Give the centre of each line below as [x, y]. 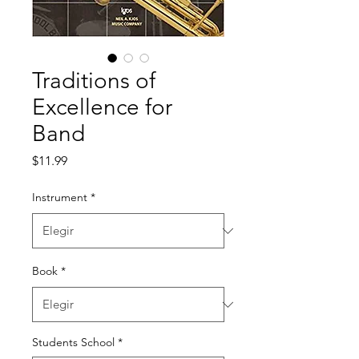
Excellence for [102, 107]
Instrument [60, 198]
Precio [85, 160]
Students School [73, 343]
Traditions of [94, 81]
